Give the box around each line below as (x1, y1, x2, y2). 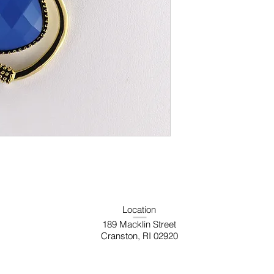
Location (122, 204, 156, 215)
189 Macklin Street (102, 218, 176, 230)
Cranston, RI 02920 (100, 230, 178, 242)
